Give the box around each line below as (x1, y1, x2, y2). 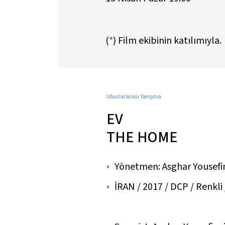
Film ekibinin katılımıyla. (118, 33, 221, 48)
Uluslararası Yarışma (106, 92, 161, 101)
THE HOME (106, 126, 178, 148)
